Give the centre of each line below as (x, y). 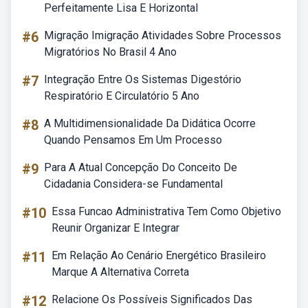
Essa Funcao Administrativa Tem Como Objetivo (166, 211)
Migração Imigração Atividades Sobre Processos (163, 35)
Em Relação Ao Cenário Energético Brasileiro (159, 255)
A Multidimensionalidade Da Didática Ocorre (150, 123)
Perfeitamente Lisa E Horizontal (121, 8)
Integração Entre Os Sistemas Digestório (143, 79)
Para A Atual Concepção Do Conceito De (141, 167)
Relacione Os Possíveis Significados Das (152, 299)
